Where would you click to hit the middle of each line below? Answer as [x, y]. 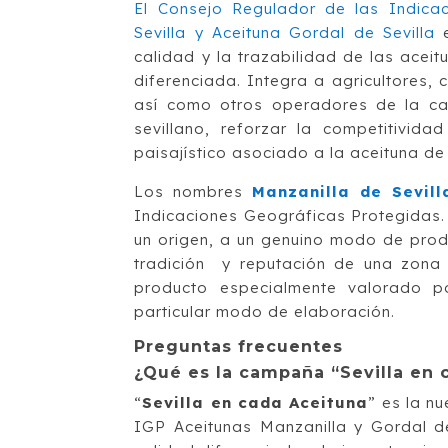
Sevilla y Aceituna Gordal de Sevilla [284, 33]
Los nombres [193, 192]
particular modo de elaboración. [265, 312]
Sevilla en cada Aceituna [255, 403]
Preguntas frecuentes [239, 347]
